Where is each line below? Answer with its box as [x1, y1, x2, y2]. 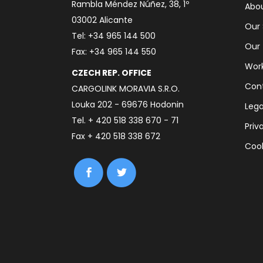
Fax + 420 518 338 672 [72, 130, 160, 142]
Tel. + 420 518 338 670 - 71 [72, 114, 178, 126]
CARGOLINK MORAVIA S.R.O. [72, 83, 180, 95]
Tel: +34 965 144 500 [72, 30, 156, 42]
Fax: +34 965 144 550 [72, 46, 156, 58]
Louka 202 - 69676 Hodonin [72, 99, 184, 110]
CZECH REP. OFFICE [72, 67, 151, 79]
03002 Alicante [72, 14, 133, 26]
